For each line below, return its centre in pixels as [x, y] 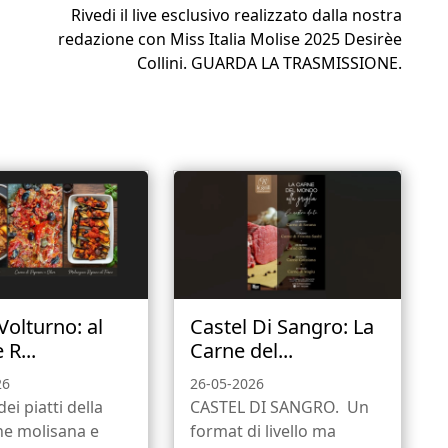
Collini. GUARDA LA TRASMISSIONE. [269, 63]
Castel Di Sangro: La [281, 327]
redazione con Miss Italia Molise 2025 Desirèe [230, 39]
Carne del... [241, 351]
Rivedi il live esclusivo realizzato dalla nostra [236, 15]
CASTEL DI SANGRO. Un [279, 407]
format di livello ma [262, 431]
